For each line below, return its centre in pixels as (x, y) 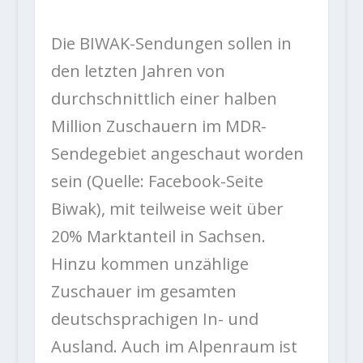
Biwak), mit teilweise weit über (167, 209)
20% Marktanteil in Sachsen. (158, 237)
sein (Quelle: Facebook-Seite (157, 181)
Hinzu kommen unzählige (149, 264)
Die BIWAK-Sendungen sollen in (171, 44)
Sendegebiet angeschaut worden (177, 154)
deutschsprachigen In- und (154, 319)
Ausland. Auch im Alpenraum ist (174, 347)
